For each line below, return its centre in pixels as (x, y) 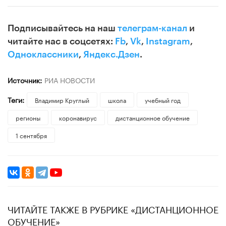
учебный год (162, 99)
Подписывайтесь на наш (63, 28)
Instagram (168, 41)
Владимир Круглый (62, 99)
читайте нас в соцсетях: (61, 41)
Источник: (25, 79)
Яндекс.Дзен (111, 54)
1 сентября (31, 135)
